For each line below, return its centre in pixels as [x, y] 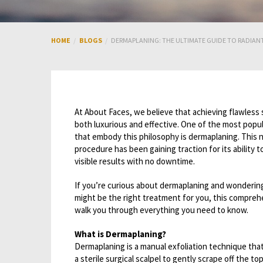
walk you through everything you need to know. [161, 210]
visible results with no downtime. [135, 161]
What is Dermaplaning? [120, 234]
